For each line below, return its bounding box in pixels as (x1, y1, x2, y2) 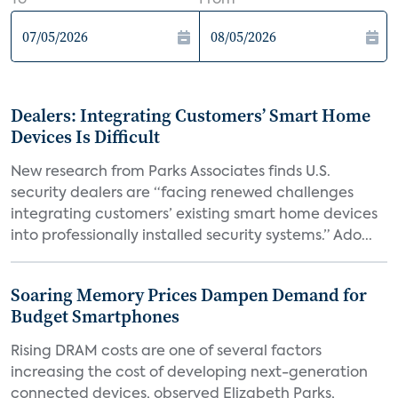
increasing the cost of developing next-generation (11, 366, 368, 380)
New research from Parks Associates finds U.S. (11, 165, 330, 179)
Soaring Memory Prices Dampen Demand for (11, 283, 367, 307)
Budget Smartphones (11, 304, 179, 329)
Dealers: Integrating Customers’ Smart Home (11, 103, 370, 128)
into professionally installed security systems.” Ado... (11, 229, 372, 243)
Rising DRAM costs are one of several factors (11, 345, 322, 359)
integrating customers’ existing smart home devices (11, 208, 378, 222)
